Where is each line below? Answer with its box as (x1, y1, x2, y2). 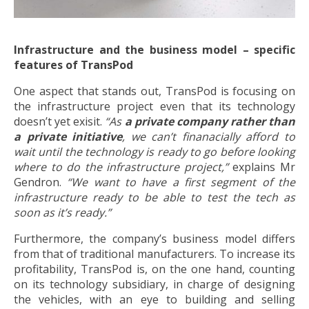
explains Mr (228, 159, 296, 175)
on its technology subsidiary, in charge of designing (14, 277, 295, 292)
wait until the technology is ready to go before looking (14, 144, 295, 160)
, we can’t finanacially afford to (122, 129, 296, 145)
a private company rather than (124, 114, 295, 130)
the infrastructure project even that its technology (14, 99, 295, 114)
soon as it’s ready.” (14, 205, 111, 221)
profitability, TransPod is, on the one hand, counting (14, 261, 295, 277)
